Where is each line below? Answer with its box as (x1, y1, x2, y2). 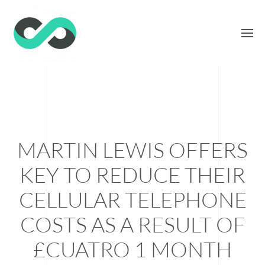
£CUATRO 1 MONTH (33, 236, 232, 262)
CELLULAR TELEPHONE (18, 186, 247, 212)
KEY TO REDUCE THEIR (20, 161, 245, 188)
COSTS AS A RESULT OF (20, 211, 245, 237)
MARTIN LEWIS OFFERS (17, 137, 248, 163)
